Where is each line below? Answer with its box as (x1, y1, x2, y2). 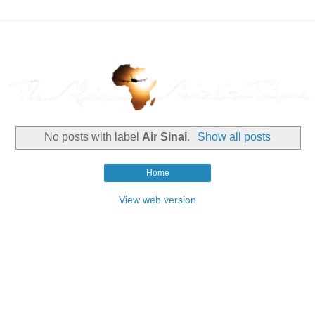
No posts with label (44, 131, 143, 143)
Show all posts (197, 131, 271, 143)
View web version (119, 193, 196, 205)
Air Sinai (142, 131, 188, 143)
